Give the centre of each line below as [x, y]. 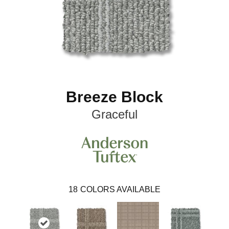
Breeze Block [114, 97]
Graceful [114, 114]
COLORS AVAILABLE [120, 189]
